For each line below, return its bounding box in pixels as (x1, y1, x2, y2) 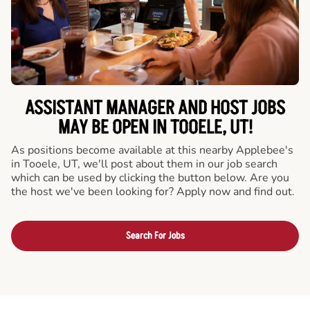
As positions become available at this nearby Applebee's (11, 143, 293, 158)
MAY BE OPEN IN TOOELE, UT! (57, 115, 253, 141)
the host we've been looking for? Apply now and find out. (11, 184, 295, 199)
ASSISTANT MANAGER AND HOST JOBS (25, 95, 285, 122)
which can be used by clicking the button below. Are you (11, 170, 289, 185)
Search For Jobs (125, 229, 185, 242)
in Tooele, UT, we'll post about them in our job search (11, 156, 277, 172)
